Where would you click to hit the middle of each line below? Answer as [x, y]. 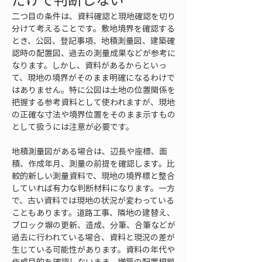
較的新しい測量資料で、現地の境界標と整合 [93, 175]
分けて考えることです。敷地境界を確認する [93, 28]
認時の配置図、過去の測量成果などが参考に [94, 53]
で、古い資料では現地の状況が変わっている [93, 200]
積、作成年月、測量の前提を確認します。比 [93, 163]
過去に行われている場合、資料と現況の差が [93, 237]
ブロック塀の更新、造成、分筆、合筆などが [94, 225]
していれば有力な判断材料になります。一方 [93, 188]
